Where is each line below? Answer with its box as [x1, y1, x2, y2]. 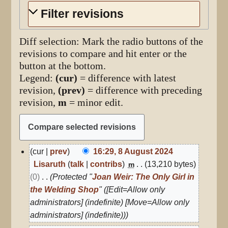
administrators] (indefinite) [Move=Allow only [30, 197, 190, 207]
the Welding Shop [30, 185, 99, 194]
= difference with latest [77, 72, 177, 84]
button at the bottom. [19, 60, 106, 72]
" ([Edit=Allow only [99, 185, 165, 194]
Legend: [19, 72, 56, 84]
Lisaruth [33, 159, 66, 168]
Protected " [52, 172, 93, 181]
